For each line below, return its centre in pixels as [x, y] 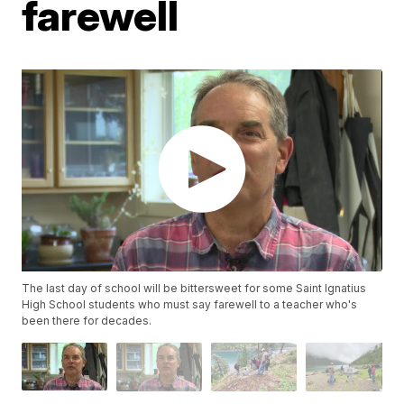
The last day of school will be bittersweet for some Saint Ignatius [194, 289]
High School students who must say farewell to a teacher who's [190, 305]
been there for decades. [87, 321]
